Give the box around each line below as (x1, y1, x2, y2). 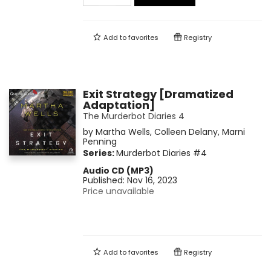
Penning (82, 135, 117, 148)
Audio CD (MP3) (82, 165, 154, 177)
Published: (82, 174, 127, 187)
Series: (82, 147, 116, 160)
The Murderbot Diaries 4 (82, 110, 184, 123)
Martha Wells (95, 126, 150, 139)
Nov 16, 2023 (126, 174, 177, 187)
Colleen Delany (154, 126, 218, 139)
